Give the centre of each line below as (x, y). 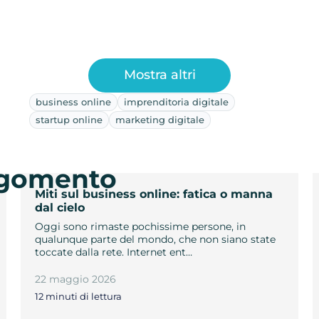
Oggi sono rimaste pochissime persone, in (140, 226)
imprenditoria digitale (176, 101)
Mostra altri (159, 75)
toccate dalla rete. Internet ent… (113, 252)
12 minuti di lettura (78, 297)
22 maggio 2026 (75, 279)
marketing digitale (159, 119)
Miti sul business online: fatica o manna (153, 194)
